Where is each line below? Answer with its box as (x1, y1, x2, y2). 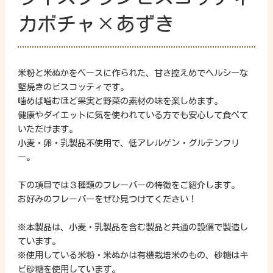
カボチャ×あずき (17, 13, 174, 34)
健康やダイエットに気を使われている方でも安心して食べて (17, 110, 248, 119)
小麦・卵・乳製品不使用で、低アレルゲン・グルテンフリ (17, 138, 239, 147)
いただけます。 (17, 124, 77, 133)
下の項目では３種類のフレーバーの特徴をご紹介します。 (17, 180, 239, 190)
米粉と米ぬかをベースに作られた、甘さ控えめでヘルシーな (17, 68, 248, 77)
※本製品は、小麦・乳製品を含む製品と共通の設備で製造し (17, 222, 248, 232)
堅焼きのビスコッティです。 (17, 82, 129, 91)
